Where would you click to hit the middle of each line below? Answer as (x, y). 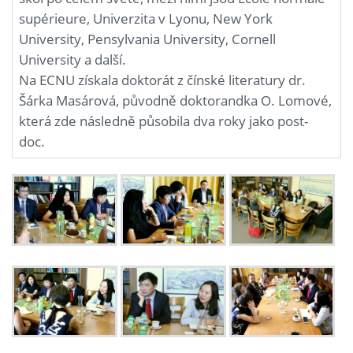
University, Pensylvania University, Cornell (148, 39)
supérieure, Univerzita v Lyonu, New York (146, 18)
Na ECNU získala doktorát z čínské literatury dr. (163, 80)
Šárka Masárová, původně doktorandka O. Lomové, (176, 100)
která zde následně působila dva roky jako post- (164, 121)
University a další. (73, 59)
